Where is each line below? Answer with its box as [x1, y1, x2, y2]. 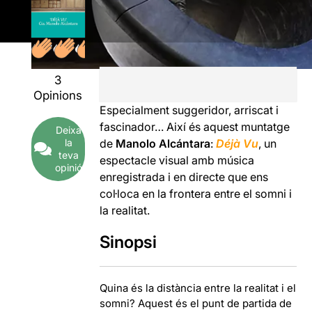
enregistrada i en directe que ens [100, 169, 269, 184]
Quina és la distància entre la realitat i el [100, 281, 297, 295]
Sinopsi [100, 231, 157, 252]
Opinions [33, 88, 83, 102]
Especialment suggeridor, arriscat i [100, 102, 279, 117]
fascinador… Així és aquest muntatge [100, 119, 290, 134]
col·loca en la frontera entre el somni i [100, 186, 292, 201]
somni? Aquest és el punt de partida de [100, 296, 292, 310]
